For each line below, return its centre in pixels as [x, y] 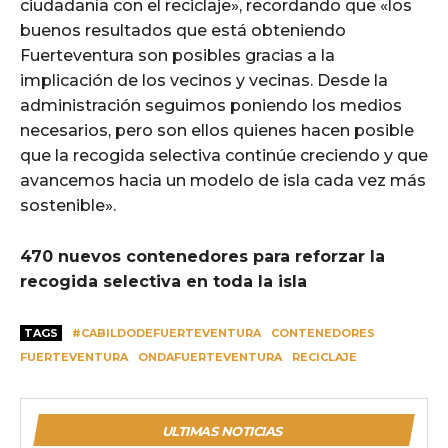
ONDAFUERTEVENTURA [210, 356]
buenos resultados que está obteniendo [183, 30]
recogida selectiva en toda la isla [163, 281]
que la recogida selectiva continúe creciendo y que [224, 155]
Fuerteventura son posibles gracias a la [177, 55]
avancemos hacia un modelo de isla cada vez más [223, 180]
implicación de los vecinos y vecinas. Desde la [204, 80]
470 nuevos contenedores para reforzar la [202, 256]
